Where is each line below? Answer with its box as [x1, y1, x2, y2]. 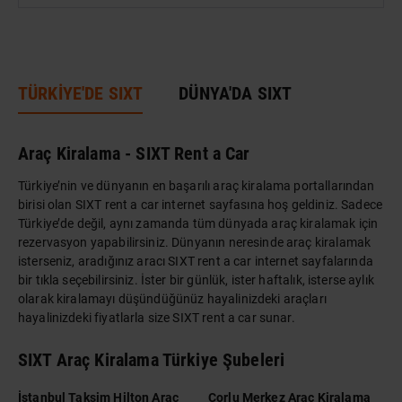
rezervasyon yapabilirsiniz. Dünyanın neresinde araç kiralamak [18, 234, 371, 249]
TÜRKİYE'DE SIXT [18, 82, 144, 104]
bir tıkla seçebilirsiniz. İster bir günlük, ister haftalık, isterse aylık [18, 272, 374, 287]
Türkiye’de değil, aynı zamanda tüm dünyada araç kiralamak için [18, 215, 379, 231]
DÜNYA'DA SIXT [179, 82, 293, 104]
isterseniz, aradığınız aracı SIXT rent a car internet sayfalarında [18, 253, 373, 268]
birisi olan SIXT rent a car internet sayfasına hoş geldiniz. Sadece [18, 197, 383, 212]
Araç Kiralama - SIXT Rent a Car [18, 142, 250, 164]
